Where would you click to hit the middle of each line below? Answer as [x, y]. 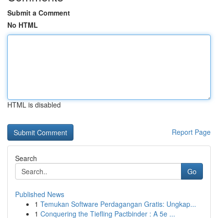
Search [26, 158]
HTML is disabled [34, 105]
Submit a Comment [39, 13]
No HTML [23, 25]
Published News [40, 194]
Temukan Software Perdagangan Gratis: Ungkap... [118, 204]
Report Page [191, 132]
